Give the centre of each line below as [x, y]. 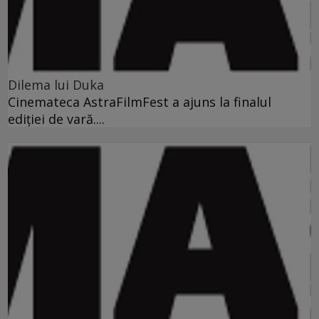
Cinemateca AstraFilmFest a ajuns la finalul [140, 101]
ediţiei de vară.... [56, 119]
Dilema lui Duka [56, 84]
